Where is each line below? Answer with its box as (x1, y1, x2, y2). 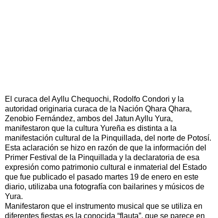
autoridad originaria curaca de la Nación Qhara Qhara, (5, 105, 192, 113)
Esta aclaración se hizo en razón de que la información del (5, 144, 206, 152)
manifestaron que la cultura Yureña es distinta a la (5, 124, 177, 133)
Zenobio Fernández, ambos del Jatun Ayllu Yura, (5, 114, 173, 123)
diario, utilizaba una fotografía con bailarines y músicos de (5, 182, 204, 191)
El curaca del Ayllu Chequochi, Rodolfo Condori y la (5, 95, 184, 104)
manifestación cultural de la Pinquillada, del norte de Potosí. (5, 134, 211, 143)
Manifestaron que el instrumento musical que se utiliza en (5, 202, 202, 211)
